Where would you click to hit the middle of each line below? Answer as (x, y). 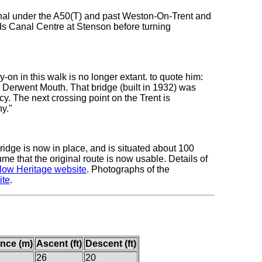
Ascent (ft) (59, 243)
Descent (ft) (111, 243)
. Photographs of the (128, 170)
